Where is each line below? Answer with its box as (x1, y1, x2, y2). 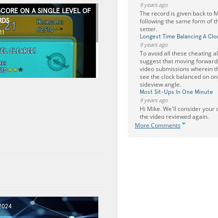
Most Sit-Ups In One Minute (139, 89, 213, 95)
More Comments (134, 121, 181, 129)
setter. (139, 25, 157, 33)
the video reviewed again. (139, 112, 209, 121)
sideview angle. (139, 80, 181, 89)
